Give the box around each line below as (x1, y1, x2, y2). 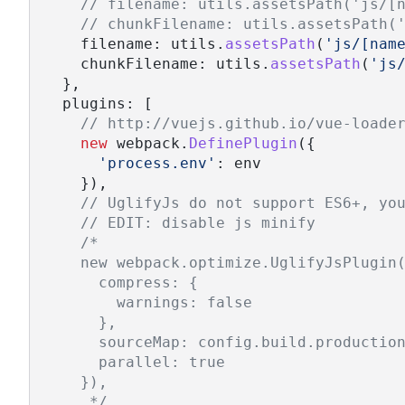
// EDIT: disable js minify (80, 214, 316, 232)
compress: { (44, 274, 198, 292)
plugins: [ (44, 95, 153, 113)
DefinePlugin (189, 135, 297, 153)
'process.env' (99, 155, 216, 173)
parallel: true (44, 353, 225, 372)
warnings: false (44, 294, 252, 312)
